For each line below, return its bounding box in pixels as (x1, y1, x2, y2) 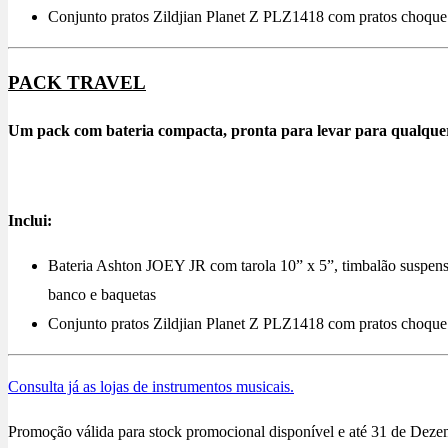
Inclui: (8, 211, 52, 229)
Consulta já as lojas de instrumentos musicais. (8, 377, 294, 395)
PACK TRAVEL (8, 71, 146, 93)
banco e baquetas (48, 285, 156, 303)
